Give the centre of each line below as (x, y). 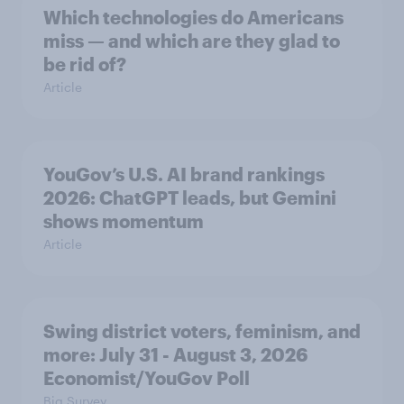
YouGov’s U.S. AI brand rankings (184, 174)
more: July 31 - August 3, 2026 (175, 354)
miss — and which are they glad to (192, 40)
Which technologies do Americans (193, 17)
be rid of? (85, 64)
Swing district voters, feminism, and (202, 331)
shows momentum (124, 220)
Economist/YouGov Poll (147, 377)
